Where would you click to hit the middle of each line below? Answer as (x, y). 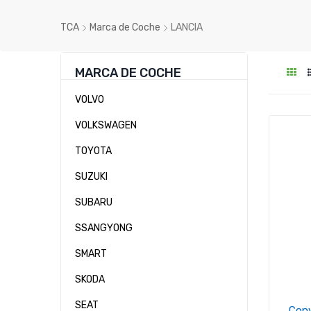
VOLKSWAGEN (106, 125)
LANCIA (187, 27)
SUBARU (94, 202)
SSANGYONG (104, 228)
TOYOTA (93, 151)
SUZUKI (91, 177)
